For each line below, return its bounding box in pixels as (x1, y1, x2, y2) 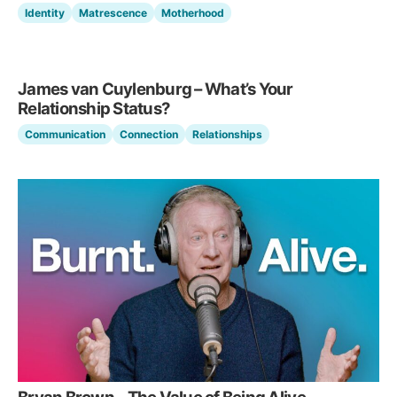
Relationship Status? (18, 97, 170, 118)
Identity (25, 5, 65, 19)
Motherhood (161, 5, 224, 19)
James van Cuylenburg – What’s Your (18, 78, 293, 98)
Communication (25, 127, 105, 141)
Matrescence (79, 5, 147, 19)
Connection (120, 127, 178, 141)
